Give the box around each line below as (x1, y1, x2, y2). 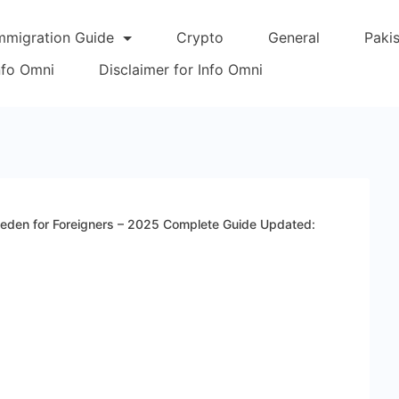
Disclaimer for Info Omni (99, 61, 263, 78)
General (268, 28, 320, 46)
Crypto (176, 28, 224, 46)
